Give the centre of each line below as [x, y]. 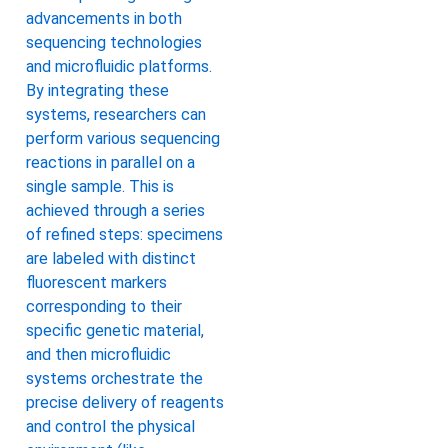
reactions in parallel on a [110, 163]
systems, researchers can [116, 115]
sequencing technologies [114, 43]
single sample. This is [100, 187]
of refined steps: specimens [124, 235]
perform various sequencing [123, 139]
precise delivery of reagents [125, 403]
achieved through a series [115, 211]
